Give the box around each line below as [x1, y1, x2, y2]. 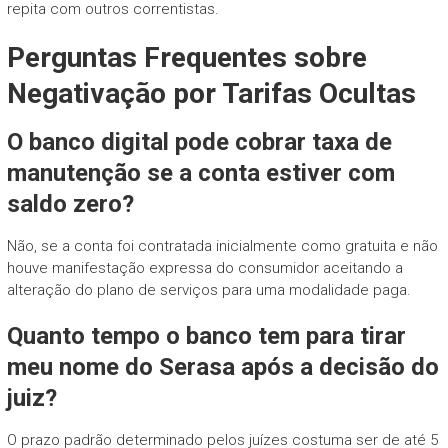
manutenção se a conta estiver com [6, 158, 395, 187]
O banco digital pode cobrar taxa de [6, 127, 392, 156]
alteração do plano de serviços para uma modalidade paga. [6, 280, 411, 299]
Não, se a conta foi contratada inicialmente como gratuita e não [6, 236, 438, 255]
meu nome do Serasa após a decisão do [6, 352, 439, 381]
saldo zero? [6, 189, 134, 218]
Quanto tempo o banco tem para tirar [6, 321, 406, 350]
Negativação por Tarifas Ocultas [6, 76, 416, 110]
